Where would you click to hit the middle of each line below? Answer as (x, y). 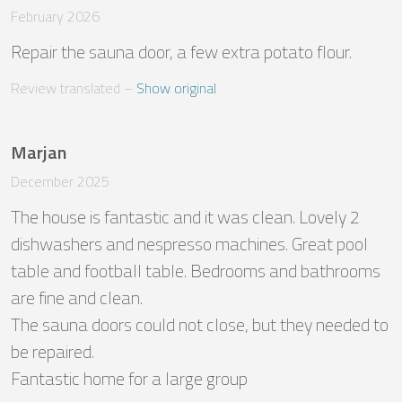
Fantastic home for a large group (129, 379)
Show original (176, 88)
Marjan (39, 153)
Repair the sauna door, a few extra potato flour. (181, 52)
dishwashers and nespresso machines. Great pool (189, 244)
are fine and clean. (79, 298)
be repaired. (54, 352)
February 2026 (55, 17)
